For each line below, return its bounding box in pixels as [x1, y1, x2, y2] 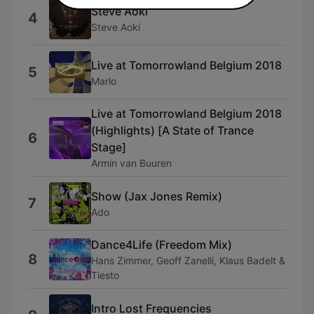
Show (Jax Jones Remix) [91, 189, 222, 203]
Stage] [91, 140, 126, 154]
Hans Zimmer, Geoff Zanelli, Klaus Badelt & [91, 254, 285, 266]
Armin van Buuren [91, 157, 172, 169]
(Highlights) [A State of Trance [91, 123, 254, 137]
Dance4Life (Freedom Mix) [91, 238, 232, 252]
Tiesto [91, 269, 119, 281]
